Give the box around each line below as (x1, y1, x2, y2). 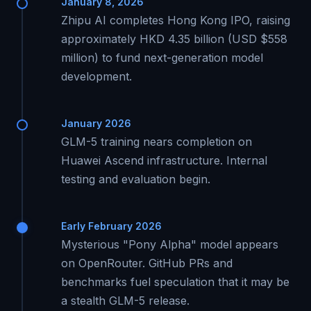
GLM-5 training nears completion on (61, 135, 252, 149)
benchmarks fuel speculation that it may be (61, 275, 289, 289)
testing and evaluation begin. (61, 172, 210, 186)
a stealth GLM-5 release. (61, 294, 190, 308)
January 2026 (61, 117, 131, 129)
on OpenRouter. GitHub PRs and (61, 256, 233, 270)
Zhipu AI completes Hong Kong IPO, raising (61, 13, 290, 27)
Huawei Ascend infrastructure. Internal (61, 153, 267, 167)
